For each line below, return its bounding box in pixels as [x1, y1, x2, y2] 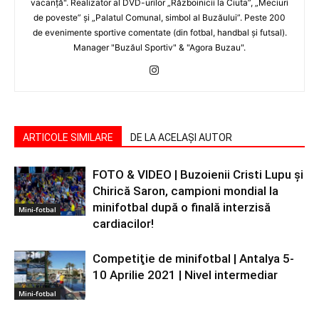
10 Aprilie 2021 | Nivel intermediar [93, 268, 278, 282]
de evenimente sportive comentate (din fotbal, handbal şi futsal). [32, 27, 287, 38]
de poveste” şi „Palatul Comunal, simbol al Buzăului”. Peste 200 [33, 12, 286, 23]
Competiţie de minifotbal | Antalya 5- [93, 251, 294, 266]
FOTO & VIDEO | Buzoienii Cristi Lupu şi [93, 167, 303, 182]
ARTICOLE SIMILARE [23, 132, 113, 143]
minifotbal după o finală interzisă [93, 200, 271, 214]
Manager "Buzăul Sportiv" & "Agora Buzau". [73, 42, 246, 53]
